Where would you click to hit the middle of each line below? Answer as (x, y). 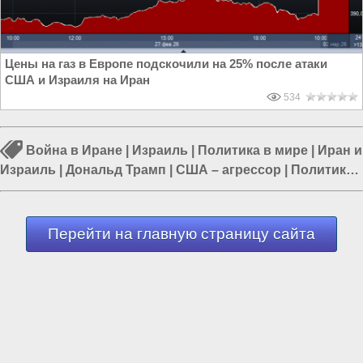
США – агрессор (228, 169)
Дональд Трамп (116, 169)
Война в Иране (74, 150)
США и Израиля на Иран (77, 80)
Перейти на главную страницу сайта (181, 234)
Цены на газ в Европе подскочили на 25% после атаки (166, 64)
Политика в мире (253, 150)
